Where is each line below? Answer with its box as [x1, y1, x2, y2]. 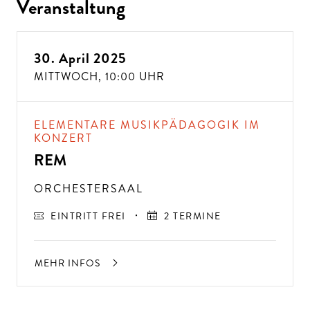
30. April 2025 [34, 48, 127, 69]
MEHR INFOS [35, 255, 103, 270]
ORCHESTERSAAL [34, 180, 143, 197]
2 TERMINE [164, 208, 221, 223]
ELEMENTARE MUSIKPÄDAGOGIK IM [34, 116, 260, 133]
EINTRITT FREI [51, 208, 126, 223]
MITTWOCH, [34, 68, 105, 84]
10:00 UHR [105, 68, 165, 84]
